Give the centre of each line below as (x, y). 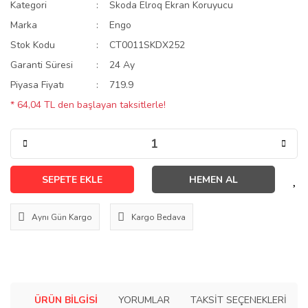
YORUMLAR (144, 300)
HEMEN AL (213, 179)
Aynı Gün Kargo (62, 217)
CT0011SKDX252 (147, 45)
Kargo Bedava (158, 217)
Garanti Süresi (42, 65)
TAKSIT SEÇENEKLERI (239, 300)
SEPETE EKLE (72, 179)
